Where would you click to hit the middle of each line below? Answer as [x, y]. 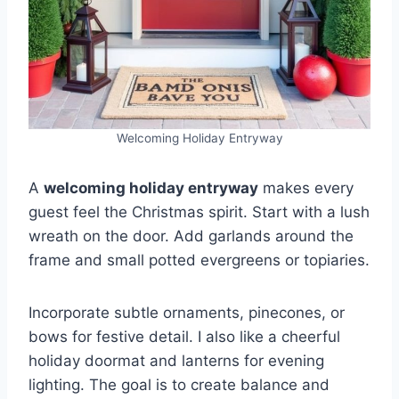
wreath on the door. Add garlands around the [191, 236]
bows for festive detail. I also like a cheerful [184, 336]
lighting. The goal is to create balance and [179, 384]
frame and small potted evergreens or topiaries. [199, 260]
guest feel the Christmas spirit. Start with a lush [199, 212]
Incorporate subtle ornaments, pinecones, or [187, 312]
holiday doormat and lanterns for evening [176, 360]
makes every [306, 187]
